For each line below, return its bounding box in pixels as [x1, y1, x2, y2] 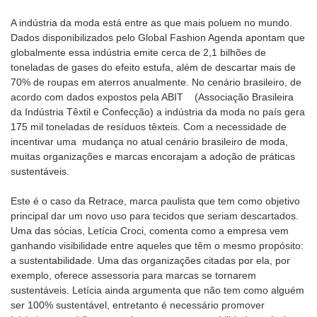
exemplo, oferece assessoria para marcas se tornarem [11, 269, 256, 281]
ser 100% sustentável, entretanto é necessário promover [11, 299, 265, 311]
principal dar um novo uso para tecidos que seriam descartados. [11, 209, 299, 221]
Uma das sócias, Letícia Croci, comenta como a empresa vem [11, 224, 289, 236]
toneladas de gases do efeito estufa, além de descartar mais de [11, 61, 296, 73]
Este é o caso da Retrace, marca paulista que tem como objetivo [11, 195, 300, 207]
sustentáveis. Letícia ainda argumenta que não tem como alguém [11, 284, 304, 296]
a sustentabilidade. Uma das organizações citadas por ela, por [11, 254, 290, 266]
